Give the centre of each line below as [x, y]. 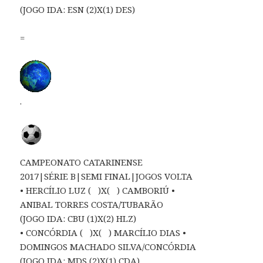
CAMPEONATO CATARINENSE [82, 162]
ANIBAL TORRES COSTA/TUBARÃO [92, 204]
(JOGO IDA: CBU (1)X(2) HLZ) [78, 218]
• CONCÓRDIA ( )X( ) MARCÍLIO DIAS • [103, 232]
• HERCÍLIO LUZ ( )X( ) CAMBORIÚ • [98, 190]
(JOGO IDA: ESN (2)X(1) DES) [78, 9]
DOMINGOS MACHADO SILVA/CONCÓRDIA [108, 246]
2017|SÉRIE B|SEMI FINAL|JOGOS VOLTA [107, 176]
